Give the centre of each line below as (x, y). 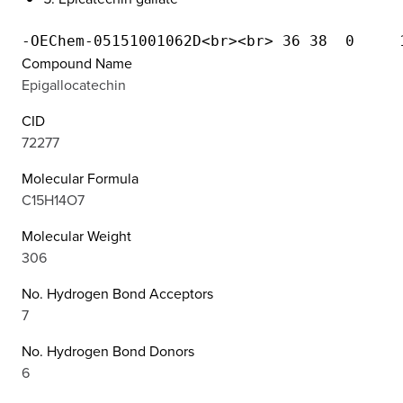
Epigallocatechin (74, 84)
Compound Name (77, 63)
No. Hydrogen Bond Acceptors (117, 293)
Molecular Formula (80, 178)
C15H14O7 (53, 199)
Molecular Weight (76, 235)
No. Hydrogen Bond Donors (108, 350)
